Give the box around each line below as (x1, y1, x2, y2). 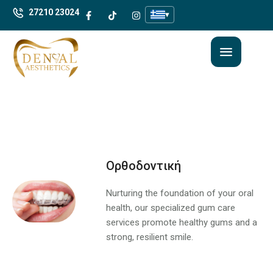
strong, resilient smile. (106, 232, 194, 243)
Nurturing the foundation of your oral (106, 188, 254, 199)
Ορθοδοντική (106, 158, 182, 174)
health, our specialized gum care (106, 202, 236, 214)
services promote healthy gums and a (106, 217, 258, 229)
